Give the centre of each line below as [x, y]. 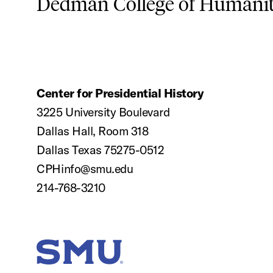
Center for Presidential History [120, 93]
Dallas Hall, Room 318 [93, 131]
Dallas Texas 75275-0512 [101, 150]
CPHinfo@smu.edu [85, 168]
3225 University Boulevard [103, 112]
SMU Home [83, 261]
